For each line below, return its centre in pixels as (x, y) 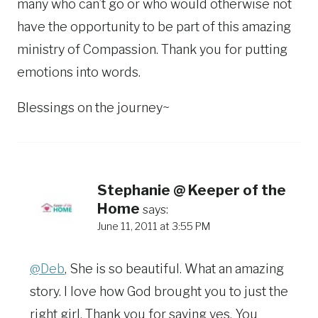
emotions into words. (79, 72)
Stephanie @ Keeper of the (192, 190)
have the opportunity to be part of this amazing (154, 26)
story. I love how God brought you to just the (159, 291)
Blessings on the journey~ (93, 107)
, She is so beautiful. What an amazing (174, 268)
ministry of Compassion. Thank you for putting (152, 49)
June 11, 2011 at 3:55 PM (154, 226)
